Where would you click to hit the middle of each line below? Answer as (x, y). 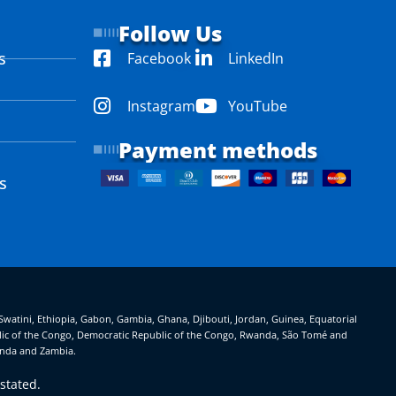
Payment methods (218, 149)
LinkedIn (256, 58)
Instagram (161, 106)
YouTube (258, 106)
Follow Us (170, 33)
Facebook (159, 58)
